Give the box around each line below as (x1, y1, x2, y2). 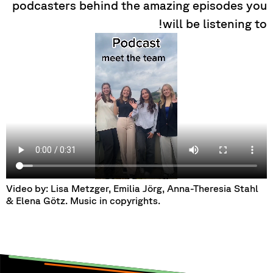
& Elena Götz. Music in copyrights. (6, 195, 160, 207)
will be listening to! (163, 16, 267, 30)
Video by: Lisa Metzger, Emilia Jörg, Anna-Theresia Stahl (6, 183, 258, 194)
